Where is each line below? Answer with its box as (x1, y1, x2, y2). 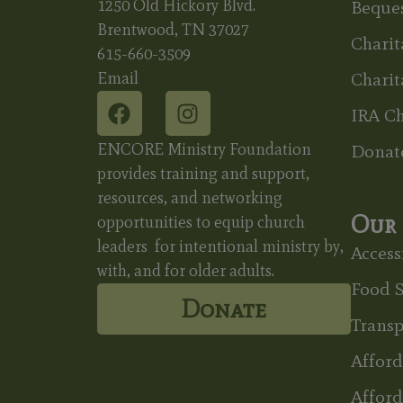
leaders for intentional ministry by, (96, 236, 344, 256)
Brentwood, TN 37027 (96, 20, 249, 40)
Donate (181, 292, 267, 324)
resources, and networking (96, 187, 282, 208)
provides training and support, (96, 163, 309, 184)
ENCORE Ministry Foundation (96, 139, 311, 159)
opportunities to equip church (96, 211, 305, 232)
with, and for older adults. (96, 260, 274, 281)
